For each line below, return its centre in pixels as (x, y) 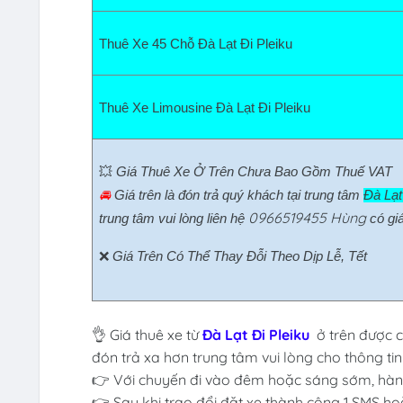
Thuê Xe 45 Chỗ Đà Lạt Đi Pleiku (199, 45)
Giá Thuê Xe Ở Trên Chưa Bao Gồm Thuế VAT (254, 172)
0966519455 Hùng (307, 218)
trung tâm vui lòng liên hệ (173, 219)
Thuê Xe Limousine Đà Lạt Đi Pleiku (208, 108)
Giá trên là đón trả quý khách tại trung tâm (238, 196)
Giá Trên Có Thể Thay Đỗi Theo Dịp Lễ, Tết (239, 257)
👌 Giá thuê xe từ (147, 335)
